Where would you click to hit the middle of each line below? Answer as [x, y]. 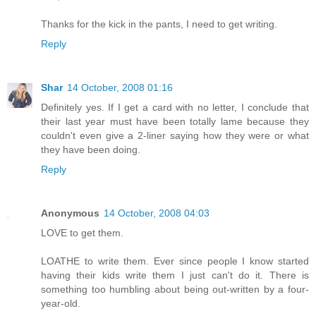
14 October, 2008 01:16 [120, 88]
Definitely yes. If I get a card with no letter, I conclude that [175, 108]
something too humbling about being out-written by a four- [175, 290]
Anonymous [70, 213]
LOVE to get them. [82, 233]
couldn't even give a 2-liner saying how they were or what [175, 136]
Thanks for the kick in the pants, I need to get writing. [159, 24]
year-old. [61, 304]
